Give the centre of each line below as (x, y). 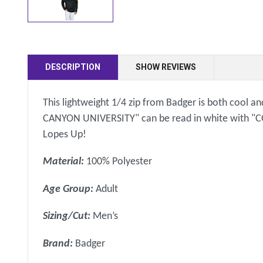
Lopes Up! (65, 134)
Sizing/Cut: (68, 217)
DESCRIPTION (73, 67)
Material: (65, 162)
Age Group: (70, 189)
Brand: (59, 244)
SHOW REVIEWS (166, 67)
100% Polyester (119, 162)
